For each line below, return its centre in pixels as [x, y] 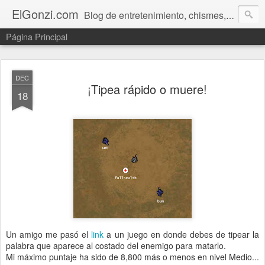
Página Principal [37, 36]
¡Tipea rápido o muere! [147, 89]
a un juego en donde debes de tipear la [183, 234]
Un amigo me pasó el [49, 234]
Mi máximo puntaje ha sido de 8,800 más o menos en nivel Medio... [132, 257]
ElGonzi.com [45, 14]
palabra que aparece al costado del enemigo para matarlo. [116, 245]
